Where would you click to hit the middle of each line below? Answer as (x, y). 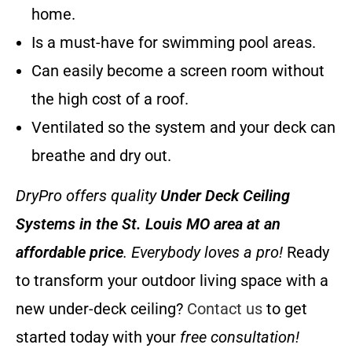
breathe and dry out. (101, 156)
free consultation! (240, 337)
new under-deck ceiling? (101, 309)
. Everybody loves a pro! (203, 253)
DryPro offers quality (88, 196)
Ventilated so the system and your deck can (183, 128)
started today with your (98, 337)
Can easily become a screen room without (178, 71)
